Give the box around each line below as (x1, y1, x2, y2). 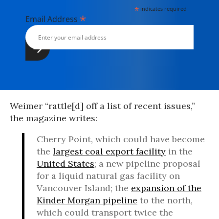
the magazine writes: (10, 112, 97, 124)
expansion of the (131, 182, 201, 194)
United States (37, 158, 94, 169)
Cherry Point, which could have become (37, 133, 205, 145)
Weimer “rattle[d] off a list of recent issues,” (10, 100, 195, 111)
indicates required (139, 5, 187, 12)
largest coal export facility (53, 146, 166, 157)
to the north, (137, 195, 193, 206)
